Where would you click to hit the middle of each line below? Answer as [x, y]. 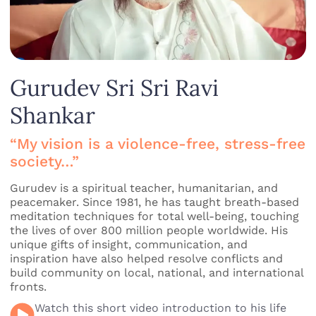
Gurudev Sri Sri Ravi [115, 87]
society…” [45, 161]
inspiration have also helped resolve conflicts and [147, 258]
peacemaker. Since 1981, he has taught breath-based [155, 202]
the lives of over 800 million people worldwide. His [149, 230]
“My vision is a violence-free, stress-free [158, 143]
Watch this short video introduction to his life [161, 308]
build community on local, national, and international [157, 272]
